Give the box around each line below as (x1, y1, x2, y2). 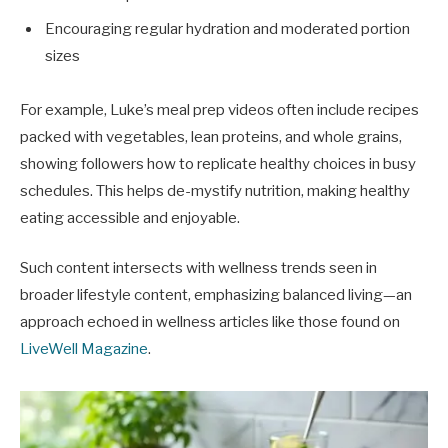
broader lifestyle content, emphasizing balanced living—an (20, 285, 412, 304)
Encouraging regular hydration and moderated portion (45, 19, 410, 38)
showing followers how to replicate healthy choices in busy (20, 154, 416, 173)
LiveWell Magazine (20, 339, 148, 358)
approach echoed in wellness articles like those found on (20, 312, 400, 331)
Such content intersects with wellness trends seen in (20, 258, 377, 277)
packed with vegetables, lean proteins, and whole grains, (20, 127, 402, 146)
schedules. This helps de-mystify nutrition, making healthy (20, 181, 410, 200)
